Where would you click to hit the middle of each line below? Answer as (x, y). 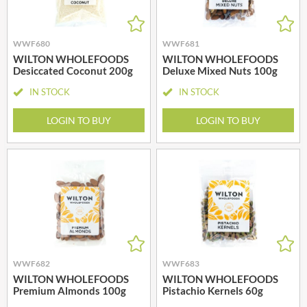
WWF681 (181, 43)
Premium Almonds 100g (70, 290)
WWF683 (181, 263)
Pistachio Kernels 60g (213, 290)
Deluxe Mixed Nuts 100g (220, 70)
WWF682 (32, 263)
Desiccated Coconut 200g (73, 70)
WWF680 (32, 43)
